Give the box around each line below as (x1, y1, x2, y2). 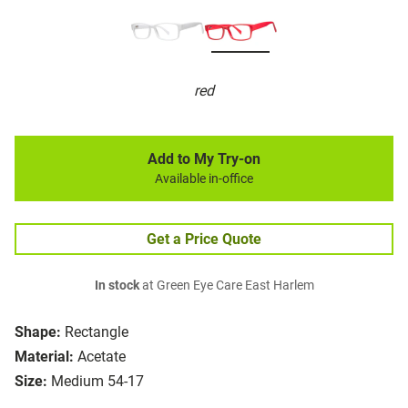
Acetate (77, 348, 126, 366)
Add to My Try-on (148, 150, 260, 168)
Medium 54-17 (51, 372, 144, 391)
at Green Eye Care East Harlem (138, 278, 314, 294)
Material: (15, 348, 74, 366)
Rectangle (65, 323, 128, 342)
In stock (94, 278, 139, 294)
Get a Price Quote (147, 230, 261, 249)
